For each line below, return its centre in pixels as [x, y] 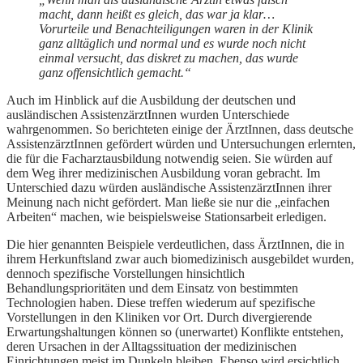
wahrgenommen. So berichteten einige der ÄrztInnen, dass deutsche [180, 130]
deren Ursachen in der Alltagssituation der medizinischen [152, 347]
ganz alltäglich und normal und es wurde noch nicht [172, 44]
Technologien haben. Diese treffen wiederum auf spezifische [161, 303]
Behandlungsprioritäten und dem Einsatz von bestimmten [152, 288]
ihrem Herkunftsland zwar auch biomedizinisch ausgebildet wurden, [180, 259]
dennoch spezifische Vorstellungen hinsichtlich [126, 274]
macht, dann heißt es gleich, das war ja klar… [157, 15]
